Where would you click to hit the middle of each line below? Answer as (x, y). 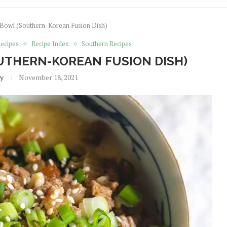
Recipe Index (50, 44)
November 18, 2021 (48, 77)
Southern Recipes (106, 44)
